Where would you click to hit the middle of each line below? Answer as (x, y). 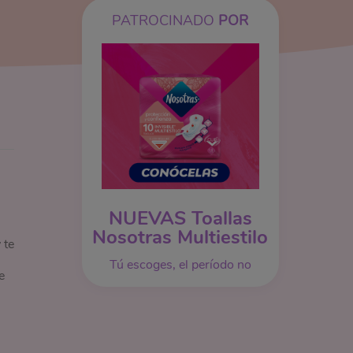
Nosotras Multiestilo (180, 237)
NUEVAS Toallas (180, 218)
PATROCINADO (165, 20)
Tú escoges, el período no (180, 264)
